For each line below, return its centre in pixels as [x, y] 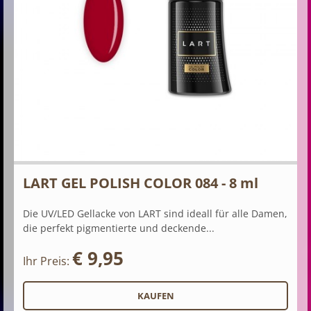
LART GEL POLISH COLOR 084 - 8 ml [141, 183]
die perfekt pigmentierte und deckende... [119, 228]
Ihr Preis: [48, 261]
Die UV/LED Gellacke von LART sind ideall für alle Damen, [155, 214]
